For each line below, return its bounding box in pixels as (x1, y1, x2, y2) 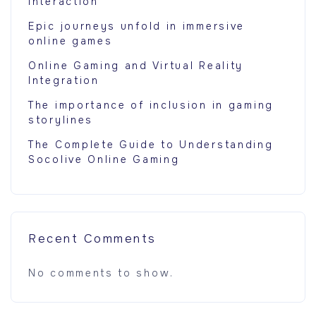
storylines (28, 114, 93, 127)
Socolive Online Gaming (28, 153, 180, 166)
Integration (28, 74, 99, 87)
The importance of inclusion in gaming (28, 99, 274, 112)
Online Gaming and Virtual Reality (28, 59, 244, 73)
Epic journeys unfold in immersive (28, 20, 245, 33)
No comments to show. (28, 266, 175, 279)
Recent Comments (28, 231, 157, 247)
